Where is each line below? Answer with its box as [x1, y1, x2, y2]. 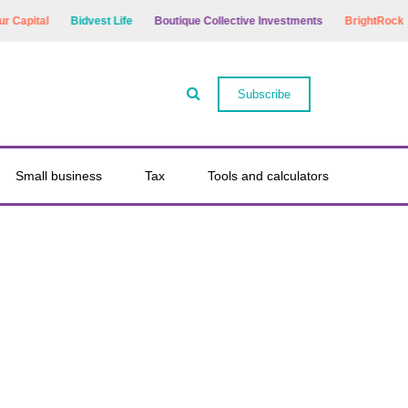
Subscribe [238, 87, 291, 101]
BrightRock [324, 15, 384, 27]
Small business [15, 168, 103, 183]
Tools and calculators [207, 168, 329, 183]
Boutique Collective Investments [134, 15, 303, 27]
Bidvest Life [50, 15, 113, 27]
